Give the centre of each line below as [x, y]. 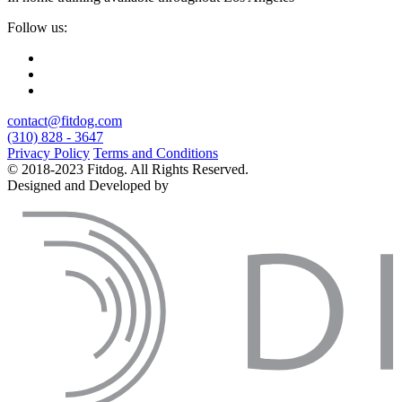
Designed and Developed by [88, 186]
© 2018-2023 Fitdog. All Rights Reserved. [128, 170]
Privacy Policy [48, 153]
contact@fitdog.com [65, 121]
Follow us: [37, 28]
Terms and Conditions [156, 153]
